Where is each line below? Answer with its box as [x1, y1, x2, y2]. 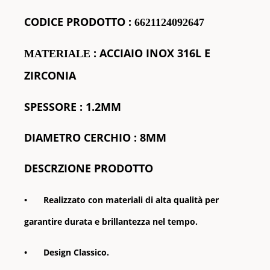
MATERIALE [24, 48, 90, 60]
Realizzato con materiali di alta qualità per [43, 194, 219, 206]
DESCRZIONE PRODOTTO [24, 161, 153, 175]
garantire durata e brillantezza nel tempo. [24, 216, 198, 227]
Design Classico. [43, 246, 109, 258]
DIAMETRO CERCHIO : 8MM [24, 130, 166, 145]
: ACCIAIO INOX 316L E [90, 46, 210, 60]
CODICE [24, 14, 66, 29]
